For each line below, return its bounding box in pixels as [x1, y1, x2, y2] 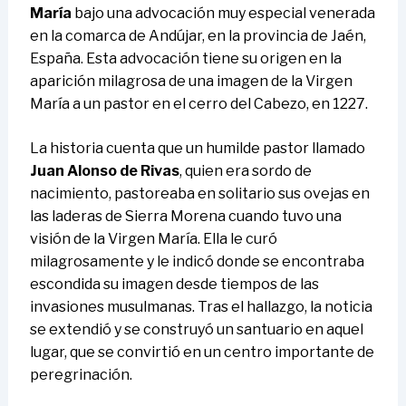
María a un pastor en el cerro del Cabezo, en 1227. [29, 95, 368, 113]
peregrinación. [29, 366, 132, 384]
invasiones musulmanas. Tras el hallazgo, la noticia [29, 298, 372, 316]
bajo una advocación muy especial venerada [71, 5, 375, 23]
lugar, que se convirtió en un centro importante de [29, 343, 374, 362]
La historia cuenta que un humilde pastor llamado [29, 140, 365, 158]
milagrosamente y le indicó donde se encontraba [29, 253, 364, 271]
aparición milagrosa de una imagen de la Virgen [29, 72, 353, 91]
